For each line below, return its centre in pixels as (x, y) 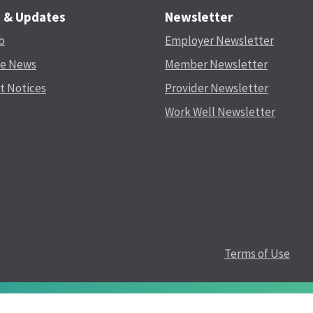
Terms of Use (257, 253)
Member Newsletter (216, 64)
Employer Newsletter (219, 40)
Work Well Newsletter (220, 111)
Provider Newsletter (217, 88)
